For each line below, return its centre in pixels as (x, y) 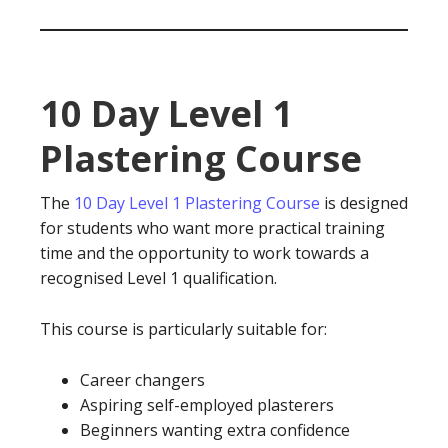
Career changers (142, 380)
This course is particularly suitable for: (183, 329)
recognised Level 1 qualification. (158, 278)
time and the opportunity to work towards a (204, 253)
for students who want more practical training (212, 228)
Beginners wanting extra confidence (215, 430)
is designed (364, 203)
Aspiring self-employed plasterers (207, 405)
